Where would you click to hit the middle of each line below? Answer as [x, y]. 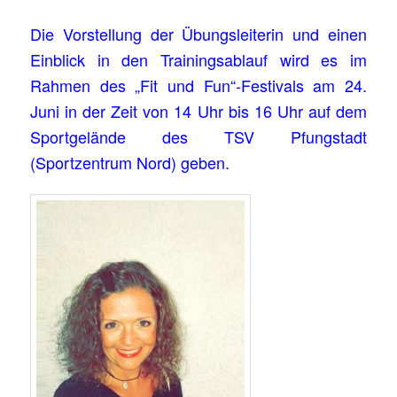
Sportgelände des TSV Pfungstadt [198, 137]
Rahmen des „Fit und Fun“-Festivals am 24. [198, 86]
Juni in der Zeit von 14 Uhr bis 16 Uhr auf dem [198, 111]
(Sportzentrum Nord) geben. [130, 163]
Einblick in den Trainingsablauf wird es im [198, 60]
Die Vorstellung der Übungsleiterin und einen [198, 34]
